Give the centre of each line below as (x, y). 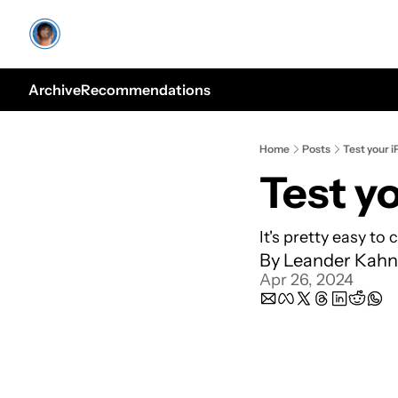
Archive (55, 90)
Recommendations (146, 90)
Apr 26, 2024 (306, 280)
